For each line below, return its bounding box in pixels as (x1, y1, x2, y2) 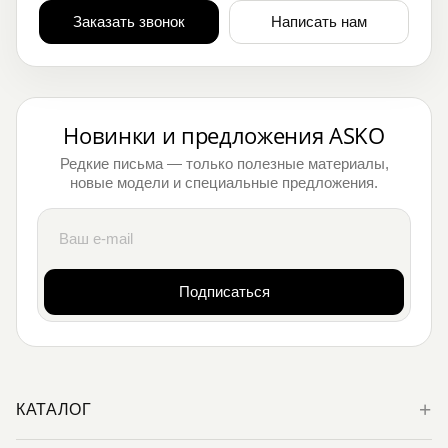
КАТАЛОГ (16, 401, 92, 419)
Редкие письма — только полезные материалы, (59, 155, 389, 173)
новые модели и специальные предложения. (70, 174, 378, 192)
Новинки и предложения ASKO (63, 120, 385, 151)
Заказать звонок (73, 13, 185, 31)
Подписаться (178, 283, 270, 301)
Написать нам (271, 13, 367, 31)
